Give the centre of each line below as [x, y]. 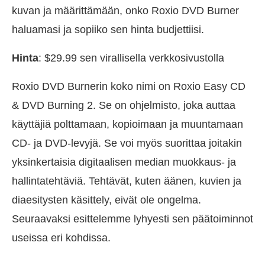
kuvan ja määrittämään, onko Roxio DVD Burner [125, 11]
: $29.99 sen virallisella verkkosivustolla [131, 58]
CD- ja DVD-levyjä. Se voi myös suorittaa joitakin [127, 143]
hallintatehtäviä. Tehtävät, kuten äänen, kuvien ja [127, 181]
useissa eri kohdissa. [61, 238]
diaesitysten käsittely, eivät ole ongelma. [106, 200]
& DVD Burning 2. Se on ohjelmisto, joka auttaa [124, 106]
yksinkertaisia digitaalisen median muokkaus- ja [124, 162]
